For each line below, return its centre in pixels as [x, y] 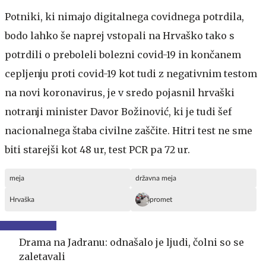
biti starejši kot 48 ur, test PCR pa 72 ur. [97, 149]
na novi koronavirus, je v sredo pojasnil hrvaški [120, 92]
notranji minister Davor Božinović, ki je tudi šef [118, 111]
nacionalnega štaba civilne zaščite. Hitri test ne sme [129, 130]
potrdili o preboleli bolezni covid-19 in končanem [123, 54]
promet [161, 199]
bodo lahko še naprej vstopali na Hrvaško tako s [120, 35]
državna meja [156, 178]
